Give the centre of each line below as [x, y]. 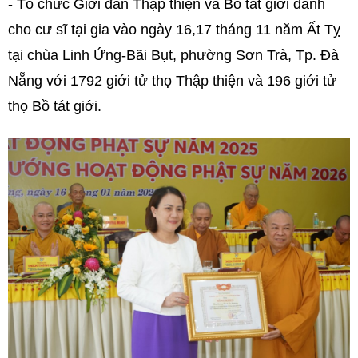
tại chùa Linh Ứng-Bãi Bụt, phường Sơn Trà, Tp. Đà [173, 55]
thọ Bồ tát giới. [55, 106]
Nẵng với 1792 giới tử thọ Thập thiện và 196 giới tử [172, 80]
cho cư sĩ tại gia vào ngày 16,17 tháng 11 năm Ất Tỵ [174, 29]
